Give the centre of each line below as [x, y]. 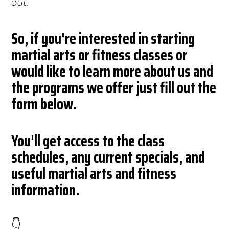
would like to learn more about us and [112, 71]
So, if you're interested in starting [103, 38]
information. [45, 190]
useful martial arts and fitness [94, 173]
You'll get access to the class [88, 141]
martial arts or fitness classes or [99, 55]
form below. [44, 104]
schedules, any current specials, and [108, 157]
